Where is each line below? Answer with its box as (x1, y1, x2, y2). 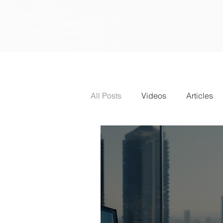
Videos (141, 91, 166, 101)
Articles (186, 91, 213, 101)
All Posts (91, 91, 121, 101)
